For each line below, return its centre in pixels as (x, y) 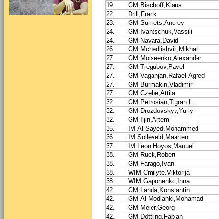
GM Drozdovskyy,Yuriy (161, 110)
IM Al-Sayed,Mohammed (163, 128)
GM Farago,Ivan (151, 163)
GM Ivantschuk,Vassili (160, 31)
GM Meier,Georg (151, 207)
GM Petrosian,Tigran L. (161, 102)
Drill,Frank (142, 14)
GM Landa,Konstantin (159, 190)
